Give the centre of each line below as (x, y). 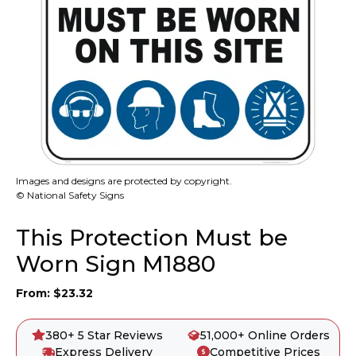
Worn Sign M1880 (116, 263)
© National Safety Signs (70, 195)
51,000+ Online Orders (265, 335)
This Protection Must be (152, 237)
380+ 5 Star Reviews (104, 335)
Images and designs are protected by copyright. (124, 180)
